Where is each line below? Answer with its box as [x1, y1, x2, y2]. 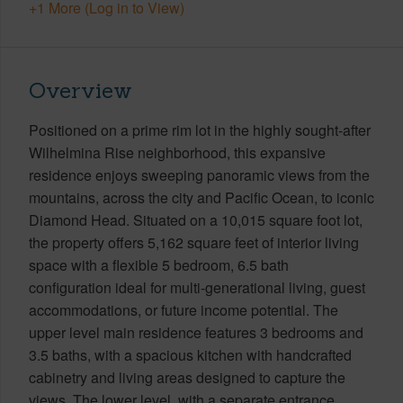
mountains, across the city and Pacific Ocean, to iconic [29, 186, 374, 208]
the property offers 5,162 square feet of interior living [29, 231, 359, 253]
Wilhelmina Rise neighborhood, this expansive [29, 141, 326, 163]
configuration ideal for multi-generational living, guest [29, 276, 365, 298]
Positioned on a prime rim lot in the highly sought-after [29, 119, 371, 140]
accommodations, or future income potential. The [29, 299, 338, 320]
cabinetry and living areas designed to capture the [29, 366, 345, 388]
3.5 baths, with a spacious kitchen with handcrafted [29, 344, 352, 365]
